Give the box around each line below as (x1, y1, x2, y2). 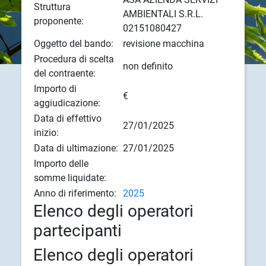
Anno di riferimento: (33, 187, 116, 199)
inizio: (33, 126, 59, 138)
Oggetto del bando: (33, 37, 113, 49)
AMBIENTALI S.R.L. (122, 8, 203, 20)
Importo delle (33, 157, 88, 169)
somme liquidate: (33, 172, 106, 183)
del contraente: (33, 67, 96, 79)
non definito (122, 60, 173, 72)
